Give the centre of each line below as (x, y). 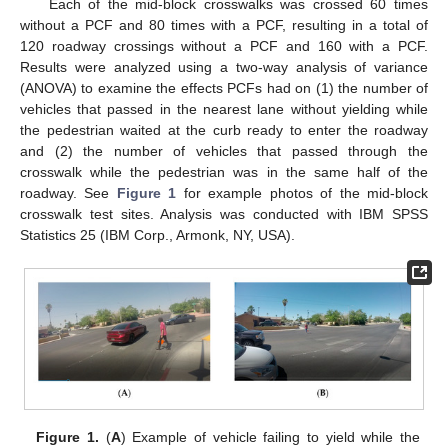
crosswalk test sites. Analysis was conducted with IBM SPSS (224, 213)
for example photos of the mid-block (302, 192)
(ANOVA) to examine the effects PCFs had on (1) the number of (224, 87)
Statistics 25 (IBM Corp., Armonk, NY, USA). (157, 234)
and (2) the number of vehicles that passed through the (224, 150)
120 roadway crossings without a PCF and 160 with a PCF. (224, 45)
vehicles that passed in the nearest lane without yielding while (224, 108)
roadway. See (68, 192)
